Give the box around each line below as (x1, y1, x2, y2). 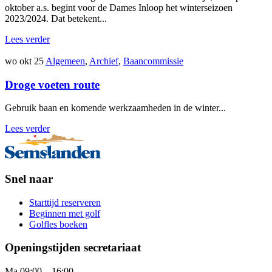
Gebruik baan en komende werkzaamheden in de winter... (5, 103, 226, 114)
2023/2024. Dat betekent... (5, 13, 107, 24)
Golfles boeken (29, 219, 87, 229)
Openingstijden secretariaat (5, 241, 141, 254)
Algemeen (46, 55, 85, 66)
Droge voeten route (5, 78, 100, 91)
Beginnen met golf (29, 208, 100, 219)
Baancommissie (123, 55, 183, 66)
